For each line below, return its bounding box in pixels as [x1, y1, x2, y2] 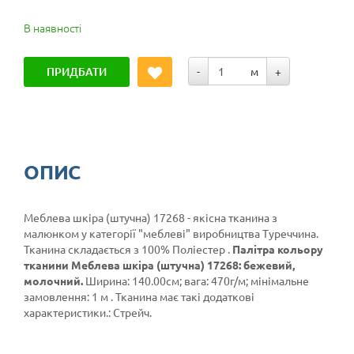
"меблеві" [138, 226, 190, 241]
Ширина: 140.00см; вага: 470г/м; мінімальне [85, 273, 309, 288]
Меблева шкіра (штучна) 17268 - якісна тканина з [24, 210, 277, 225]
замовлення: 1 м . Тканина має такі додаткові [24, 289, 254, 304]
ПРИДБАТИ [47, 64, 107, 80]
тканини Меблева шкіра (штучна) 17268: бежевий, [24, 258, 295, 273]
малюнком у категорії [24, 226, 138, 241]
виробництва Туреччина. [190, 226, 318, 241]
